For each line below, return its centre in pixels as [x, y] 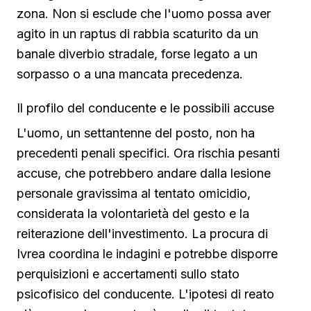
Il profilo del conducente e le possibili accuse [145, 108]
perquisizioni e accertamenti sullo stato [128, 274]
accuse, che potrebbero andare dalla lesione [144, 174]
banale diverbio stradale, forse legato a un [137, 54]
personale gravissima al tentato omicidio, [134, 194]
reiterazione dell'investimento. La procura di [142, 234]
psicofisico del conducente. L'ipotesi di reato [145, 294]
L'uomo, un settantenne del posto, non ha [136, 133]
